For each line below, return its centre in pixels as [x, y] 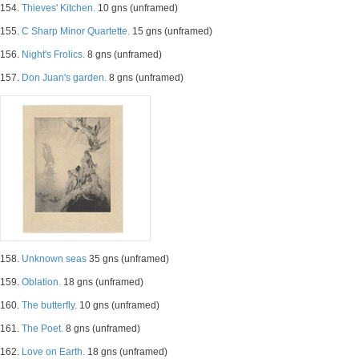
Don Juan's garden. [64, 78]
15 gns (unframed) [171, 31]
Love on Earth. [53, 352]
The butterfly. [49, 305]
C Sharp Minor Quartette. [76, 31]
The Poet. [42, 329]
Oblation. [41, 282]
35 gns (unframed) [128, 259]
